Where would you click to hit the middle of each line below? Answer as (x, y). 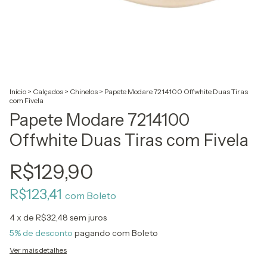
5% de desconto (41, 233)
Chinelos (84, 91)
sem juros (88, 218)
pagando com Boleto (115, 233)
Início (18, 91)
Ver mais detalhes (38, 250)
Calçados (48, 91)
